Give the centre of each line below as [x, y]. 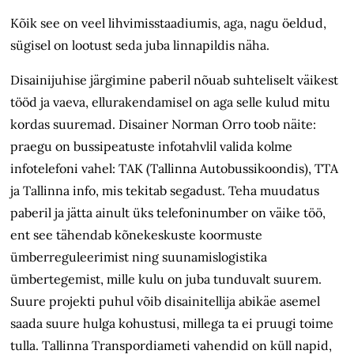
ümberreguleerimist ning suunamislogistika [139, 257]
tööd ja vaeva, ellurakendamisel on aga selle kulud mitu [171, 102]
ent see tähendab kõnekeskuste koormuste [137, 235]
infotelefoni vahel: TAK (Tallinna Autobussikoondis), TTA [175, 169]
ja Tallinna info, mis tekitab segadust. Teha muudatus [165, 191]
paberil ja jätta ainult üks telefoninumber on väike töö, [168, 213]
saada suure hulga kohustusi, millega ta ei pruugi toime [172, 324]
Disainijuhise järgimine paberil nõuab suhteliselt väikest [175, 80]
